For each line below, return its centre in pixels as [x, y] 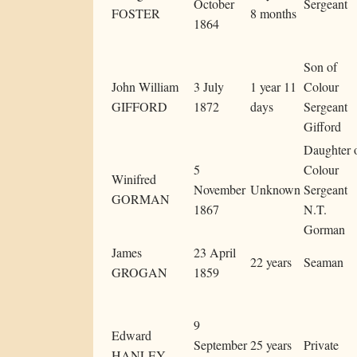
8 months [273, 14]
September [220, 345]
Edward [131, 335]
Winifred [134, 179]
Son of [320, 67]
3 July [209, 87]
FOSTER [136, 14]
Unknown [275, 190]
